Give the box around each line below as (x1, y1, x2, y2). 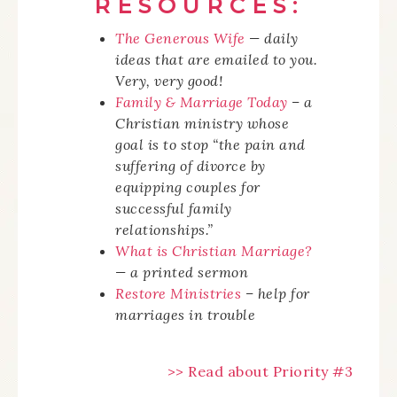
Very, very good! (115, 72, 222, 90)
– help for (241, 284, 310, 302)
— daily (245, 29, 299, 47)
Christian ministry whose (115, 114, 289, 132)
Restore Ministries (115, 284, 241, 302)
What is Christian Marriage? (115, 242, 313, 260)
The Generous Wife (115, 29, 245, 47)
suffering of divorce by (115, 157, 266, 175)
